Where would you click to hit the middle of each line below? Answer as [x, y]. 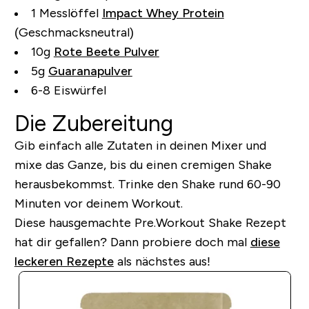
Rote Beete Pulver [106, 51]
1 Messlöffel [66, 13]
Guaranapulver [90, 71]
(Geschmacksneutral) [74, 32]
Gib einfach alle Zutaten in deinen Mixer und [140, 145]
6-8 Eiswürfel [68, 90]
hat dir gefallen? [60, 242]
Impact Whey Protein [163, 13]
